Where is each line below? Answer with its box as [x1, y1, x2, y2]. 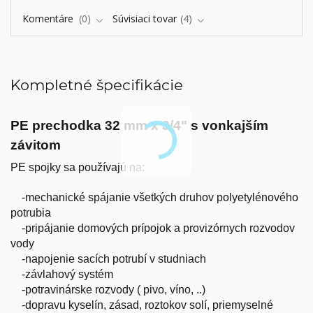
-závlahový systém [10, 268, 113, 281]
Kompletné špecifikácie [10, 75, 183, 94]
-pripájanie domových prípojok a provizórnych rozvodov [10, 222, 295, 235]
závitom [10, 137, 61, 152]
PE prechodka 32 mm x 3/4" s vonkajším [10, 117, 268, 133]
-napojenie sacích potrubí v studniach [10, 253, 206, 265]
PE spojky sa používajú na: [10, 161, 145, 174]
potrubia [10, 207, 62, 219]
